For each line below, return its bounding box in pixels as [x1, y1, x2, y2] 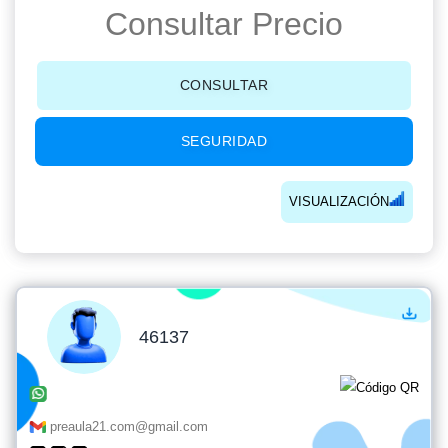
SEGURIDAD [180, 133, 268, 149]
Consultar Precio [105, 6, 343, 42]
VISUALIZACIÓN [289, 194, 389, 209]
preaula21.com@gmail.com [50, 419, 208, 434]
